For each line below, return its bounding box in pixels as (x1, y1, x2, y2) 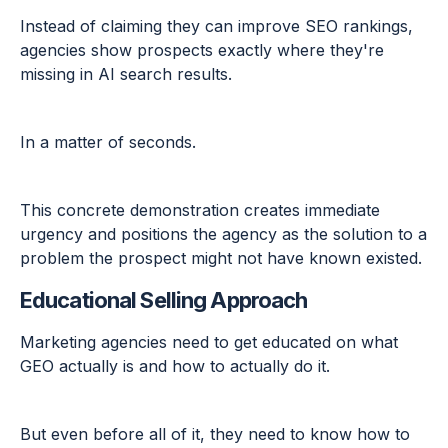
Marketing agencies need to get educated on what (20, 332, 398, 353)
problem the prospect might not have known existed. (20, 248, 422, 269)
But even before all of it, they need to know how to (20, 424, 410, 445)
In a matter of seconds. (20, 132, 196, 153)
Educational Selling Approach (20, 287, 308, 314)
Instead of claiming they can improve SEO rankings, (20, 16, 413, 37)
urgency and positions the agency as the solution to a (20, 224, 427, 245)
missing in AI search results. (20, 64, 237, 85)
